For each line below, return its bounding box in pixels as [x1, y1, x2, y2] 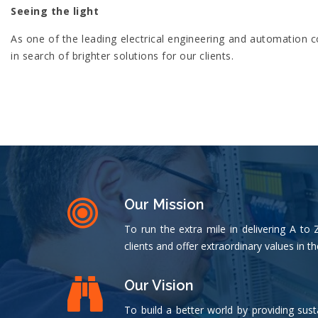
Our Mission [124, 195, 204, 213]
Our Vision [124, 276, 194, 294]
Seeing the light [11, 4, 99, 18]
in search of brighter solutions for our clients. [11, 49, 234, 62]
